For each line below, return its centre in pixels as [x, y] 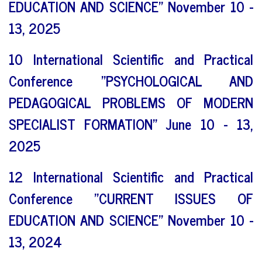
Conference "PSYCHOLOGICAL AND [131, 80]
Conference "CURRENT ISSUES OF [131, 198]
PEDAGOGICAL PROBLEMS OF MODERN [131, 102]
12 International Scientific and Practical [131, 176]
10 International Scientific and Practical [131, 58]
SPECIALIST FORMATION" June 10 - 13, [131, 123]
